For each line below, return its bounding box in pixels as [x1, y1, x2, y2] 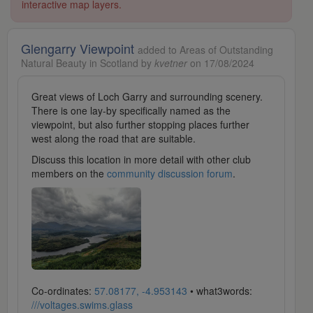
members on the [31, 166, 107, 181]
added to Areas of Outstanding [138, 43, 273, 57]
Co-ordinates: [31, 283, 94, 298]
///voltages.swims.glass [31, 297, 133, 312]
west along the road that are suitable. [31, 131, 196, 146]
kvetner [154, 56, 187, 71]
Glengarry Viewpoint [21, 39, 138, 58]
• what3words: [187, 283, 252, 298]
